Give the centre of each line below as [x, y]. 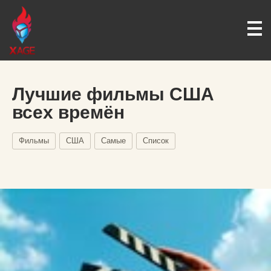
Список [156, 141]
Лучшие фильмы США [113, 94]
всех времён [68, 112]
